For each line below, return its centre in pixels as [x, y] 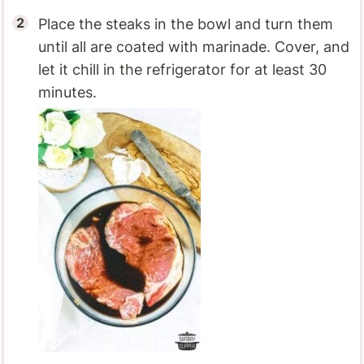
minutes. [68, 92]
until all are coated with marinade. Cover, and [194, 46]
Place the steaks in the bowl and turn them [186, 24]
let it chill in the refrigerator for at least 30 [183, 69]
